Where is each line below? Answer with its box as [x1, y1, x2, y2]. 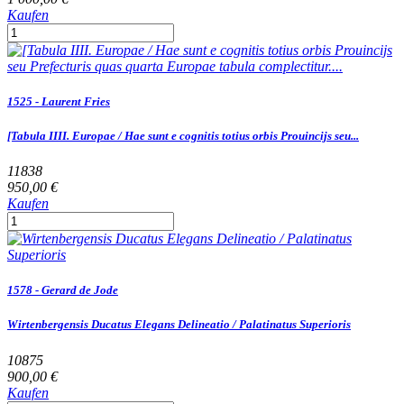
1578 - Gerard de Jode [7, 283, 118, 298]
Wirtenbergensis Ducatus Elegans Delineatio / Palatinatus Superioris [7, 317, 351, 332]
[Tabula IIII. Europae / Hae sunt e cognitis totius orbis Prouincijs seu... [7, 128, 359, 142]
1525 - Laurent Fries [7, 94, 110, 108]
